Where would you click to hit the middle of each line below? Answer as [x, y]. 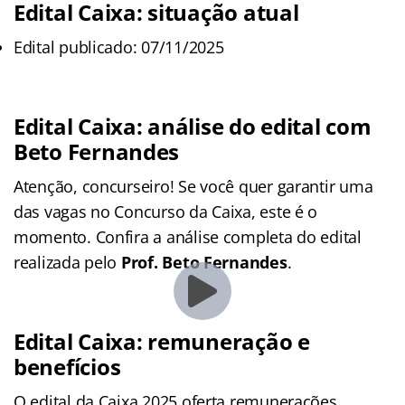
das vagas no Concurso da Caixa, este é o [166, 211]
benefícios [67, 366]
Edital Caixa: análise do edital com [193, 126]
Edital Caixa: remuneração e [162, 341]
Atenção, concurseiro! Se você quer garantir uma [193, 186]
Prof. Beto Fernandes [204, 262]
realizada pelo [67, 262]
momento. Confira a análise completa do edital [188, 236]
